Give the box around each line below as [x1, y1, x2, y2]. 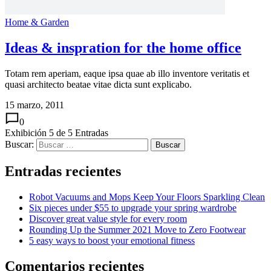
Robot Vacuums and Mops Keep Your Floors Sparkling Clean [29, 191, 265, 202]
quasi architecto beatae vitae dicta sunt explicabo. [5, 79, 192, 90]
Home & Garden [5, 17, 69, 28]
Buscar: [5, 139, 34, 149]
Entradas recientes [5, 163, 121, 179]
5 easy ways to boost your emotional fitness [29, 235, 195, 246]
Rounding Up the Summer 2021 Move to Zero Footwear [29, 224, 246, 235]
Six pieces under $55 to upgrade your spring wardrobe [29, 202, 237, 213]
